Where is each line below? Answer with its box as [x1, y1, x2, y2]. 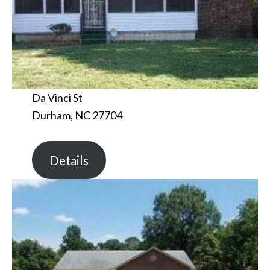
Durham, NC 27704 [31, 108, 122, 122]
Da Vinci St [31, 91, 83, 105]
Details [49, 152, 89, 168]
